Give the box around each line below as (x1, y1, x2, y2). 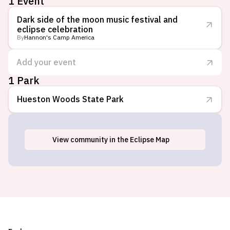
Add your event (16, 57, 76, 67)
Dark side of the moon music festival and (17, 14, 178, 25)
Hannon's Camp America (24, 33, 94, 41)
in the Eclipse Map (108, 135, 169, 144)
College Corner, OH (84, 136, 146, 145)
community (70, 135, 108, 144)
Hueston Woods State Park (17, 94, 124, 104)
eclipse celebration (17, 24, 93, 34)
